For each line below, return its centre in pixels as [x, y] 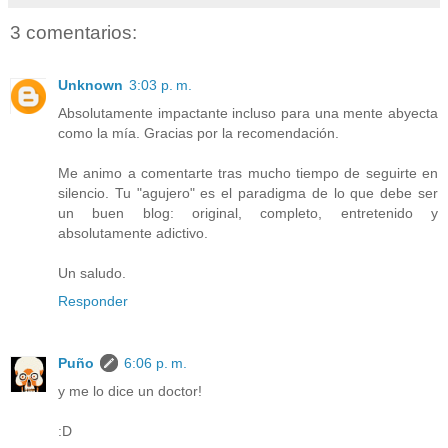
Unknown [90, 84]
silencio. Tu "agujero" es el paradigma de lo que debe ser [248, 192]
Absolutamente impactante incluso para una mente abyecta [248, 112]
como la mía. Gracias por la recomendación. [198, 132]
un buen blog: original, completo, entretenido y [248, 212]
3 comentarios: [73, 33]
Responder [93, 300]
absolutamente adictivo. [133, 232]
